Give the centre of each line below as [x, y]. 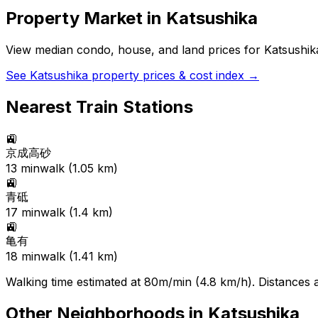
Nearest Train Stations [99, 107]
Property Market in [86, 18]
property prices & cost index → [174, 76]
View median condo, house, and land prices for [135, 50]
